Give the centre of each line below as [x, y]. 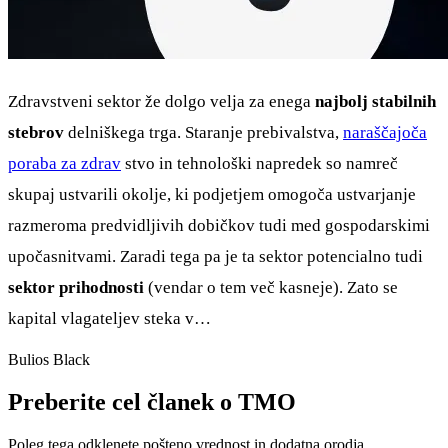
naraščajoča [385, 133]
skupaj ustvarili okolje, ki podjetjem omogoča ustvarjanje [212, 195]
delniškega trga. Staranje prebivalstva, [203, 133]
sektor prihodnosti [76, 288]
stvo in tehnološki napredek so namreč [259, 164]
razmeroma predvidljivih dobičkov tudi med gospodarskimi [219, 226]
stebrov [36, 133]
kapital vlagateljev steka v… [109, 319]
